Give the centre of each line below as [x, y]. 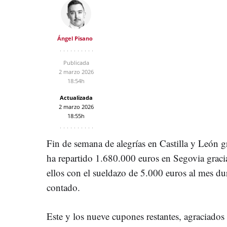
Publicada [76, 62]
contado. [63, 187]
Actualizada [76, 97]
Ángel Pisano [75, 38]
